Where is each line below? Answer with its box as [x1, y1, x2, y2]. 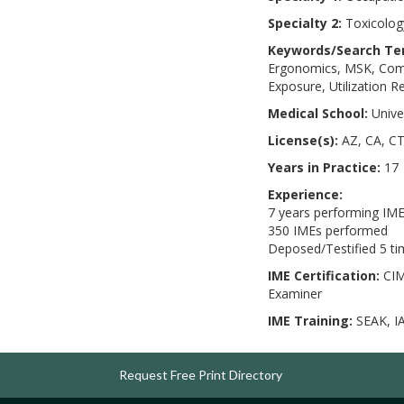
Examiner [268, 285, 322, 302]
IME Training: [268, 312, 353, 329]
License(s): [268, 132, 338, 149]
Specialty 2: [268, 14, 342, 32]
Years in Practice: [268, 159, 381, 176]
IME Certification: [268, 267, 380, 284]
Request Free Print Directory [119, 367, 282, 382]
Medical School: [268, 105, 368, 122]
